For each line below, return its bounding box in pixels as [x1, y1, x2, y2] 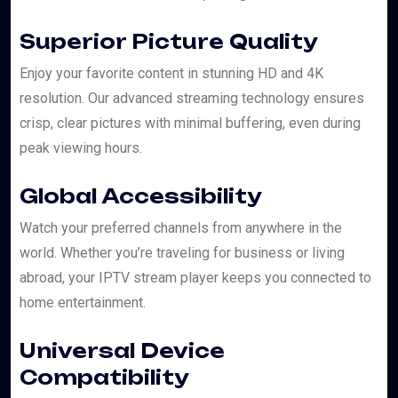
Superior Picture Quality [20, 29, 318, 54]
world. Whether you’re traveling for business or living [20, 244, 345, 262]
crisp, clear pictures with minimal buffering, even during [20, 115, 361, 132]
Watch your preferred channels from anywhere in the [20, 219, 342, 237]
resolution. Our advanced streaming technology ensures [20, 90, 364, 107]
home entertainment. [20, 294, 146, 312]
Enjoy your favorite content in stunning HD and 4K [20, 65, 323, 83]
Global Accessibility [20, 184, 262, 209]
